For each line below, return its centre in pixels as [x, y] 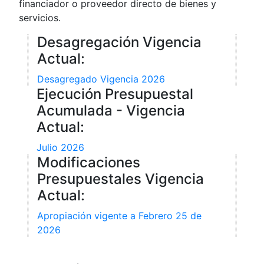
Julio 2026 [60, 147]
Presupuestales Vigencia [121, 179]
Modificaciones [89, 162]
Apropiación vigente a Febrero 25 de [119, 216]
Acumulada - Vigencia [111, 110]
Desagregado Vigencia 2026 [101, 79]
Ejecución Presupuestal [115, 94]
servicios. [40, 18]
